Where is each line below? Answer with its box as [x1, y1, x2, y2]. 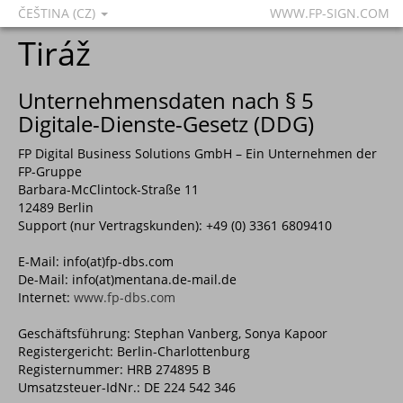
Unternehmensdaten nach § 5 [18, 85, 314, 115]
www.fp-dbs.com [74, 289, 175, 306]
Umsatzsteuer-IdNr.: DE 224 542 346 [18, 379, 236, 396]
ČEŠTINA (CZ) [18, 4, 99, 22]
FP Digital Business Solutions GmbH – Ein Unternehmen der [18, 145, 377, 162]
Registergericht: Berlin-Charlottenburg [18, 343, 250, 360]
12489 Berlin [18, 199, 94, 216]
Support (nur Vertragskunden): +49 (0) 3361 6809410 [18, 217, 332, 234]
